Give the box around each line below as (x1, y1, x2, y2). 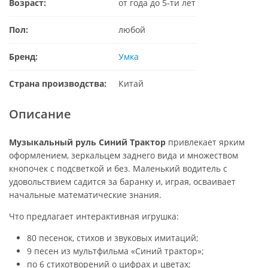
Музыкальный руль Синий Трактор (9, 136, 166, 148)
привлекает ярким (166, 136, 245, 148)
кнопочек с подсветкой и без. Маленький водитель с (9, 162, 227, 174)
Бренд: (9, 50, 38, 62)
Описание (9, 105, 71, 122)
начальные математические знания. (9, 188, 162, 200)
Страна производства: (9, 77, 106, 89)
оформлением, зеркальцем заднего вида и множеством (9, 149, 238, 161)
